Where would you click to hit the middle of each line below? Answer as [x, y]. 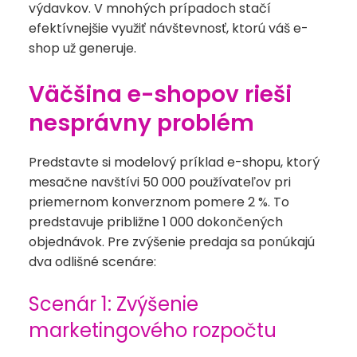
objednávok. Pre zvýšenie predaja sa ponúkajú [172, 242]
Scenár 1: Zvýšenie [114, 304]
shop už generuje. [82, 49]
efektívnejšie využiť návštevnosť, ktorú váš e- [169, 29]
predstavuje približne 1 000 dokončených [156, 222]
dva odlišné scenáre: [92, 262]
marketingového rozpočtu [153, 331]
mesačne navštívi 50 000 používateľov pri [160, 182]
